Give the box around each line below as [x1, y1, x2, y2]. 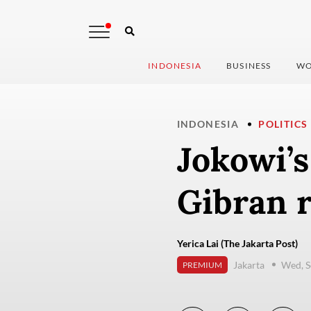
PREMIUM [182, 260, 222, 271]
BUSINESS [226, 60, 271, 72]
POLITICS [258, 118, 308, 131]
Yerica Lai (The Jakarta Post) [176, 237, 298, 250]
